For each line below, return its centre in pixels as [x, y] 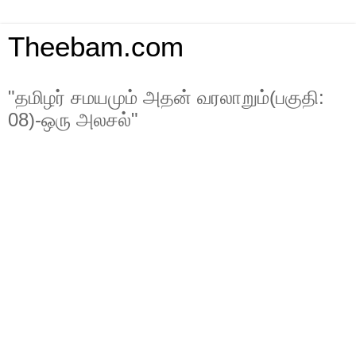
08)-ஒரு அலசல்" [73, 120]
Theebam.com [96, 47]
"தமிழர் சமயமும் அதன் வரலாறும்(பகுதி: [166, 97]
